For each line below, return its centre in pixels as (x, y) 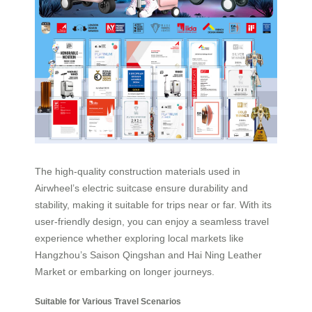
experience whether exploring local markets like (139, 238)
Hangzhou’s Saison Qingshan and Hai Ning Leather (148, 255)
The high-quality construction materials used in (138, 171)
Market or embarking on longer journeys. (125, 271)
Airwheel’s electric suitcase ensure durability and (141, 188)
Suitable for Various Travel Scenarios (108, 301)
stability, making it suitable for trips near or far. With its (153, 204)
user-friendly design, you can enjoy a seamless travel (152, 221)
